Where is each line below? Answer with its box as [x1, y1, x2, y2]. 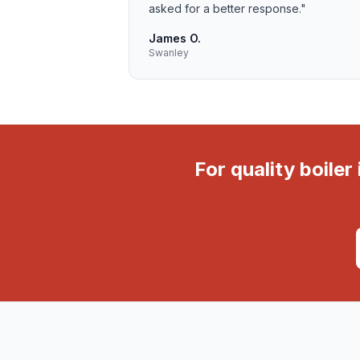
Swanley [149, 47, 189, 59]
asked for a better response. [149, 2, 301, 15]
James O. [149, 31, 201, 45]
